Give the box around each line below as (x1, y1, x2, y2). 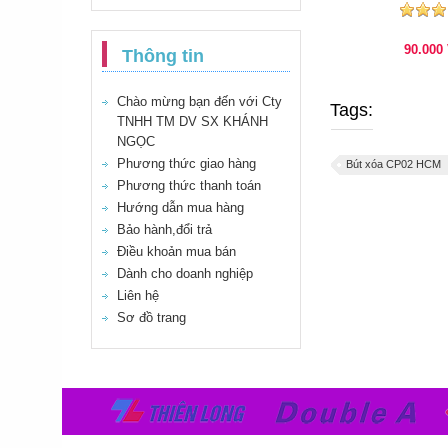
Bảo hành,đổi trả (117, 222, 212, 237)
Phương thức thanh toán (117, 178, 261, 193)
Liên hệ (117, 288, 159, 303)
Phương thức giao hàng (117, 156, 256, 171)
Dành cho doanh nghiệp (117, 266, 253, 281)
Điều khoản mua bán (117, 244, 236, 259)
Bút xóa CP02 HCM (346, 158, 441, 170)
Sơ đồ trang (117, 310, 186, 325)
